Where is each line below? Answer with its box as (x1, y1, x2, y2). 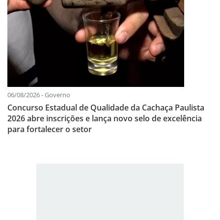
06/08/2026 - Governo (7, 90, 70, 100)
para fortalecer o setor (7, 124, 92, 135)
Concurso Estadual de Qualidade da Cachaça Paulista (7, 102, 204, 113)
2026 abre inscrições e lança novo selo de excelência (7, 113, 202, 124)
